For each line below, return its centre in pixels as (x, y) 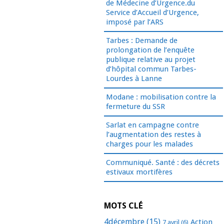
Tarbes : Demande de (142, 41)
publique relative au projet (151, 60)
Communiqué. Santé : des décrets (163, 163)
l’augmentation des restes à (154, 135)
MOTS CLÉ (124, 205)
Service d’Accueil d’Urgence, (153, 13)
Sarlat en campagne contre (153, 125)
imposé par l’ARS (135, 22)
